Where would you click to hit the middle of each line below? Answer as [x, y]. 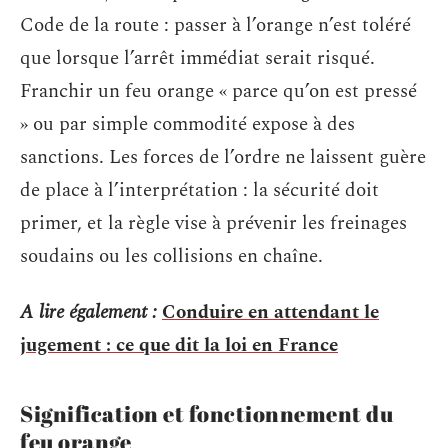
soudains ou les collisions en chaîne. [171, 256]
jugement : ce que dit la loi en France [179, 345]
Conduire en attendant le [270, 312]
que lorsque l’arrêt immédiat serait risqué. [197, 58]
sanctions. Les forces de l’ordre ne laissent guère [223, 157]
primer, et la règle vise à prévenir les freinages [213, 223]
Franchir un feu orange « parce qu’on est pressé [218, 91]
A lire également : [88, 312]
